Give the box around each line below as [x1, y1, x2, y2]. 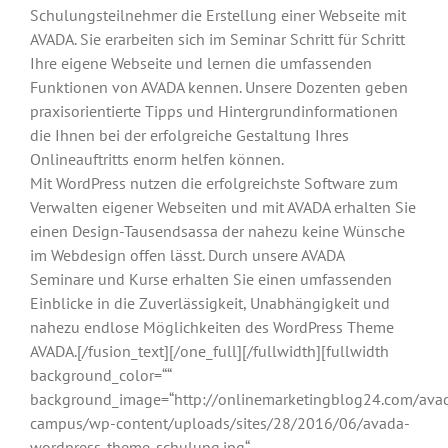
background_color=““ [30, 364, 171, 385]
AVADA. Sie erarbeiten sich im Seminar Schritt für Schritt [30, 28, 405, 49]
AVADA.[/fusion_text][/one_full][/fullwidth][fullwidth [30, 340, 389, 361]
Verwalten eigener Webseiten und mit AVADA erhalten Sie [30, 196, 416, 217]
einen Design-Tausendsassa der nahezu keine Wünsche [30, 220, 405, 241]
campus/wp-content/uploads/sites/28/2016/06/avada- [30, 412, 410, 433]
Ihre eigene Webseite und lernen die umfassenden [30, 52, 372, 73]
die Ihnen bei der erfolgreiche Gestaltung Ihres [30, 124, 349, 145]
